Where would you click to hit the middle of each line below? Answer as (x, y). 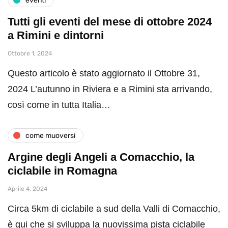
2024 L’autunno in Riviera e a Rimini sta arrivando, (110, 89)
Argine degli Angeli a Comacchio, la (101, 157)
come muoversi (50, 135)
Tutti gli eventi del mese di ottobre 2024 (110, 22)
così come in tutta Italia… (59, 105)
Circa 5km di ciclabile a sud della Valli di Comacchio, (114, 209)
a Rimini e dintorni (56, 36)
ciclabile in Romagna (62, 171)
